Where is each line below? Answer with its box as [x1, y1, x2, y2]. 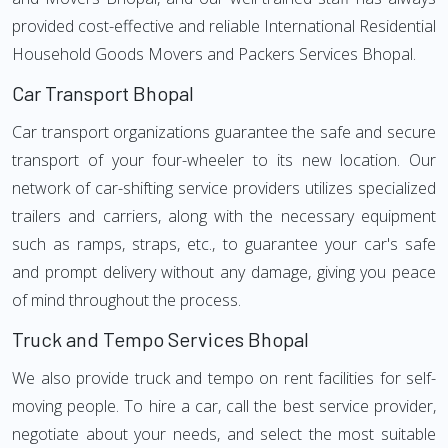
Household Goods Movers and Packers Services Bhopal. [12, 43, 416, 65]
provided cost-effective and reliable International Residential [12, 15, 436, 37]
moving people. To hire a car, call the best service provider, [12, 395, 436, 417]
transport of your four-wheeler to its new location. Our [12, 149, 436, 171]
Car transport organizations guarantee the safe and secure [12, 121, 436, 143]
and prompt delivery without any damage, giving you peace [12, 261, 436, 283]
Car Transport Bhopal [12, 81, 194, 105]
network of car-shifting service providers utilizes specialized [12, 177, 436, 199]
